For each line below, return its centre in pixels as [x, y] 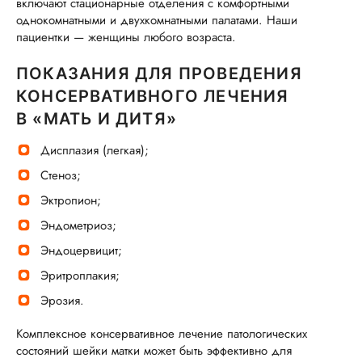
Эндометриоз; [78, 225]
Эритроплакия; [80, 276]
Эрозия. [62, 301]
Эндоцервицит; [81, 250]
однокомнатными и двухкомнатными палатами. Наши [157, 20]
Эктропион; [71, 200]
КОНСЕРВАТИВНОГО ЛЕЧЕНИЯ [153, 96]
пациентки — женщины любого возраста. [126, 37]
